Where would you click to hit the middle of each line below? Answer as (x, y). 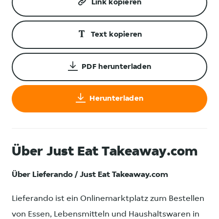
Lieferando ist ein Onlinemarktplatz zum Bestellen (108, 199)
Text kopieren (116, 35)
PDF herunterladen (117, 67)
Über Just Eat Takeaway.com (105, 152)
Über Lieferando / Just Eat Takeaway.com (90, 175)
